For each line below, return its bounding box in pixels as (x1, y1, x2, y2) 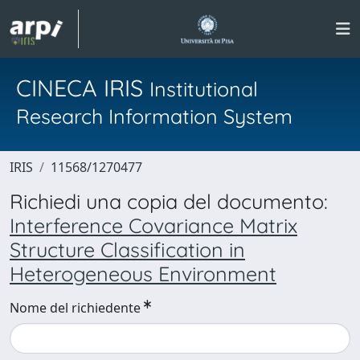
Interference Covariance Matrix (10, 213, 297, 238)
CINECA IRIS (16, 73, 149, 102)
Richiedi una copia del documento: (10, 189, 328, 214)
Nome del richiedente (10, 299, 141, 317)
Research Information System (16, 104, 292, 129)
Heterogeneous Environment (10, 261, 276, 286)
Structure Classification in (10, 237, 245, 262)
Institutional (149, 76, 258, 101)
